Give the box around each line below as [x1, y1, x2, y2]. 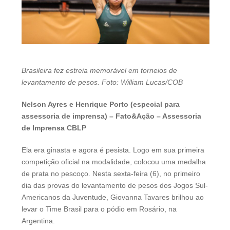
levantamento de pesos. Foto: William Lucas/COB [22, 78, 183, 87]
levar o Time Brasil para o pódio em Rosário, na [22, 205, 177, 214]
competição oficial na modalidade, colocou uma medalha [22, 158, 206, 166]
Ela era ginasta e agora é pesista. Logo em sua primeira [22, 146, 204, 155]
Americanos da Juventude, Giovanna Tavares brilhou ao [22, 193, 204, 202]
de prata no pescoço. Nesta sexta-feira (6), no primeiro [22, 169, 200, 178]
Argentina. [22, 217, 55, 225]
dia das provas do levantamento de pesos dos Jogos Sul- [22, 181, 208, 190]
